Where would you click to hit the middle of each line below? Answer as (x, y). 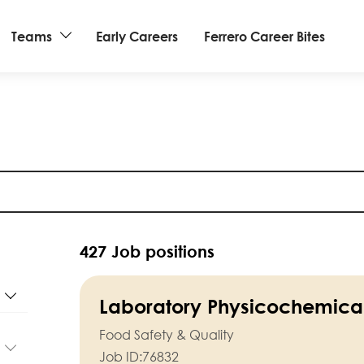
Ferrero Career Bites (265, 36)
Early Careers (137, 36)
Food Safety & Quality (166, 335)
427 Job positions (147, 251)
